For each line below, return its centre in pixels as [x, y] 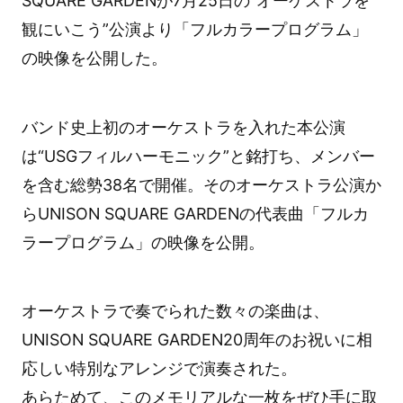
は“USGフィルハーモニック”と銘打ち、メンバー [198, 156]
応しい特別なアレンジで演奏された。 [159, 369]
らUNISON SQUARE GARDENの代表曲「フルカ [195, 213]
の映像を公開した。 [94, 58]
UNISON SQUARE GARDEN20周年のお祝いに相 [197, 340]
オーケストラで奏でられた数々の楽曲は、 [175, 311]
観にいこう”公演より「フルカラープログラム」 [194, 29]
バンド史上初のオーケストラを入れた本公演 [183, 127]
